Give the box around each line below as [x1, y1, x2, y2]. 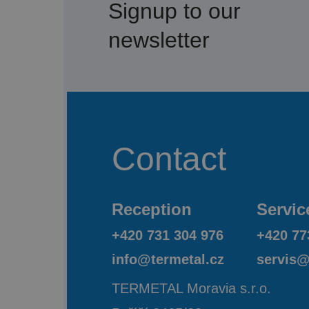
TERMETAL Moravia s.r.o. [112, 281, 271, 297]
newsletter [108, 28, 210, 53]
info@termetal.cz [112, 252, 224, 268]
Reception [112, 200, 192, 219]
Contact [112, 141, 226, 178]
